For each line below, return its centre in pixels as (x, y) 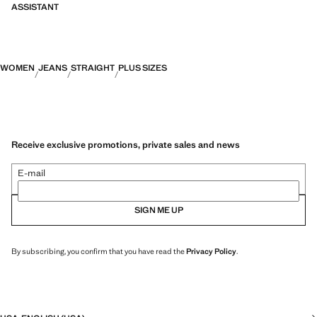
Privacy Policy (211, 251)
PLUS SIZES (143, 68)
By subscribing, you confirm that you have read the (99, 251)
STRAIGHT (93, 68)
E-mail (31, 173)
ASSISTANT (35, 7)
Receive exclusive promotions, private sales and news (126, 144)
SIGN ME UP (158, 210)
